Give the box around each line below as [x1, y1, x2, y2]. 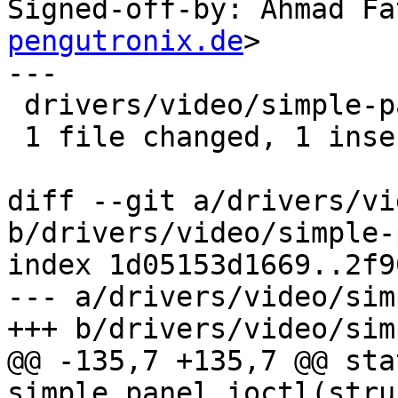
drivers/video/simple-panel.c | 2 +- [7, 89, 24, 122]
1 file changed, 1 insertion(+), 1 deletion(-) [7, 121, 24, 154]
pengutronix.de [7, 25, 243, 58]
